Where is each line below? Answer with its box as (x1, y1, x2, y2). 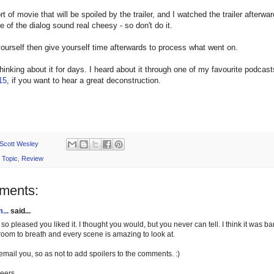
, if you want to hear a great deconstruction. (7, 76, 161, 86)
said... (9, 206, 31, 215)
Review (21, 154, 43, 162)
